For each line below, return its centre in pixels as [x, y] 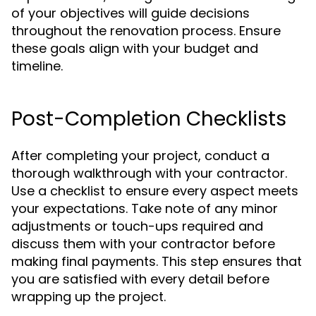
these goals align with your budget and [135, 48]
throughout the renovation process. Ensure [146, 31]
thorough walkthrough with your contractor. [149, 173]
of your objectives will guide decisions [130, 13]
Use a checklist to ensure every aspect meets [155, 191]
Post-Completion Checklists [149, 119]
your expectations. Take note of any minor [145, 208]
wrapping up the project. [89, 297]
